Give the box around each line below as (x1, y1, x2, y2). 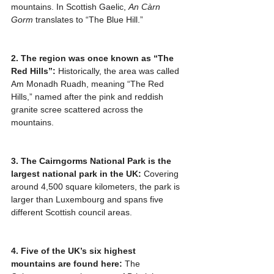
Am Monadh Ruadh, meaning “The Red (11, 78, 166, 89)
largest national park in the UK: (11, 168, 141, 179)
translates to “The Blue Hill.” (33, 14, 143, 24)
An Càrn (128, 1, 163, 12)
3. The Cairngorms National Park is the (11, 155, 174, 166)
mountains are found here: (11, 258, 122, 268)
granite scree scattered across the (11, 104, 146, 114)
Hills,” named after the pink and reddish (11, 91, 166, 102)
